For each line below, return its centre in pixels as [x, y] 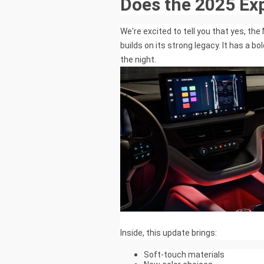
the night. [138, 60]
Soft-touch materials [184, 255]
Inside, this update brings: [169, 233]
